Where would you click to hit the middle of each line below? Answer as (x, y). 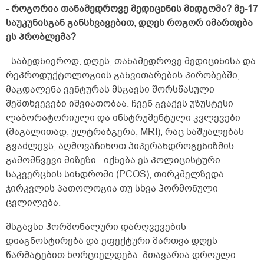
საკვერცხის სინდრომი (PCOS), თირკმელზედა (115, 175)
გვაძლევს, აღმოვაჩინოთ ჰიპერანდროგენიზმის (120, 146)
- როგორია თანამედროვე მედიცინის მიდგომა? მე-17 (132, 9)
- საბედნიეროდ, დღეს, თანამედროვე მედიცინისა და (131, 62)
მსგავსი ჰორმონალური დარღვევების (96, 227)
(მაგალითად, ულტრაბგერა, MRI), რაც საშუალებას (125, 132)
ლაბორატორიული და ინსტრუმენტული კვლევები (123, 118)
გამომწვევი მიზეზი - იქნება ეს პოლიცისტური (113, 161)
